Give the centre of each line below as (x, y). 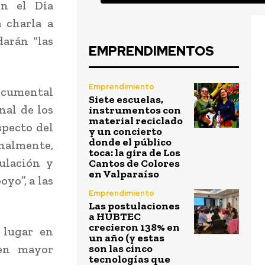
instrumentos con (135, 110)
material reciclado (136, 121)
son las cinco (121, 249)
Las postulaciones (134, 206)
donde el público (130, 142)
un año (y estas (127, 238)
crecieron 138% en (134, 227)
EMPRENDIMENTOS (151, 51)
